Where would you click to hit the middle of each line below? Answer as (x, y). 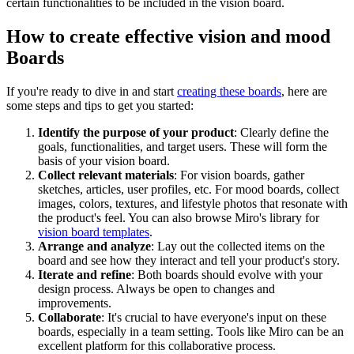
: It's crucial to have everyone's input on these (214, 318)
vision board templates (94, 232)
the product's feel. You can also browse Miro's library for (179, 218)
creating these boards (229, 92)
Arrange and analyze (94, 247)
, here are (304, 92)
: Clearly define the (281, 133)
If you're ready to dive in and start (92, 92)
